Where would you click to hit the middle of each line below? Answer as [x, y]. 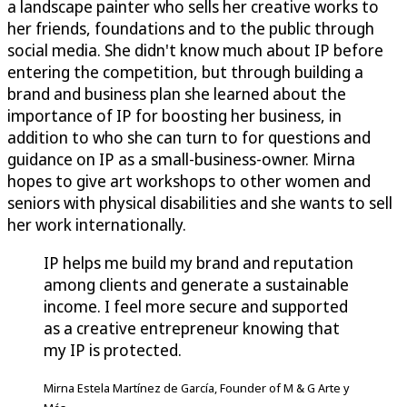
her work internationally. [97, 225]
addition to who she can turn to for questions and [189, 138]
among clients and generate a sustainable [196, 285]
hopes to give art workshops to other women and [189, 181]
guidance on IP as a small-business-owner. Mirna [181, 159]
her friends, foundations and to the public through [191, 29]
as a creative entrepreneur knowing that [192, 328]
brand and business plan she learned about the [177, 94]
